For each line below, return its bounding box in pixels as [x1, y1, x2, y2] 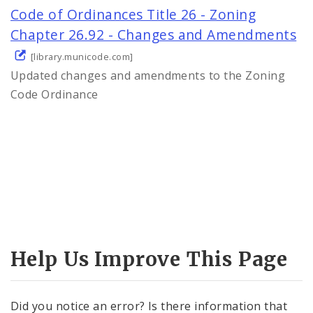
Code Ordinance [10, 86, 99, 102]
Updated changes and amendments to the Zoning [10, 67, 286, 83]
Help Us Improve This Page [10, 247, 288, 272]
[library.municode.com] [30, 50, 133, 63]
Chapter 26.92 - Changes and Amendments [10, 24, 297, 44]
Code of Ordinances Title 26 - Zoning [10, 4, 256, 24]
